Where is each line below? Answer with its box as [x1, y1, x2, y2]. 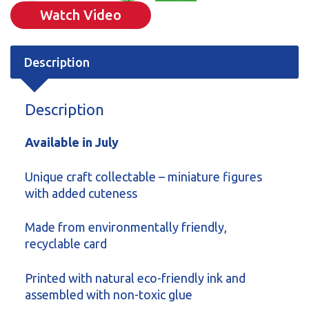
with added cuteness [25, 186, 137, 200]
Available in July [25, 135, 119, 150]
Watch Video [40, 6, 121, 23]
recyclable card [25, 237, 107, 251]
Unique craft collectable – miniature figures [25, 169, 262, 183]
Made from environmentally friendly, [25, 220, 227, 235]
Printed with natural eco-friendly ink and [25, 270, 246, 285]
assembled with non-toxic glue [25, 287, 192, 301]
